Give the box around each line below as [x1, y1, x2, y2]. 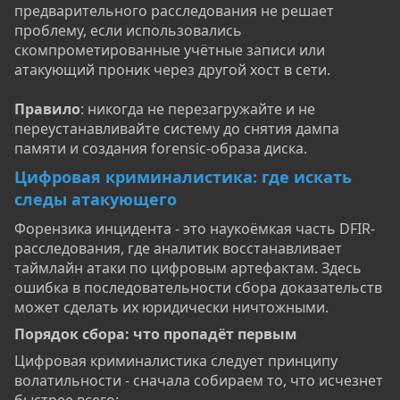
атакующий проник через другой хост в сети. [14, 60, 330, 80]
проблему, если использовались [14, 21, 242, 41]
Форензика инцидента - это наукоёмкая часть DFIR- [14, 219, 375, 239]
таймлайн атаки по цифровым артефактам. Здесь [14, 258, 362, 279]
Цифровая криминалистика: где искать [14, 166, 352, 188]
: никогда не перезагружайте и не [80, 99, 315, 120]
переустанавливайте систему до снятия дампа [14, 119, 339, 139]
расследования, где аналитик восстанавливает [14, 238, 342, 259]
